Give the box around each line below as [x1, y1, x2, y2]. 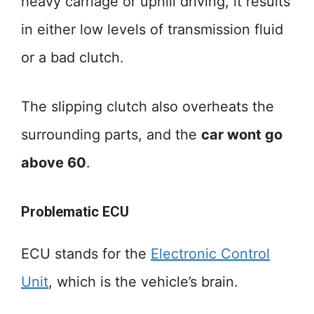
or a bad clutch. [21, 49, 124, 66]
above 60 [21, 154, 86, 171]
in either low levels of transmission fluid [21, 21, 283, 38]
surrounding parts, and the [21, 126, 201, 143]
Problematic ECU [21, 203, 129, 220]
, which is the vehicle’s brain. [48, 273, 238, 290]
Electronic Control [151, 245, 270, 262]
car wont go [201, 126, 282, 143]
